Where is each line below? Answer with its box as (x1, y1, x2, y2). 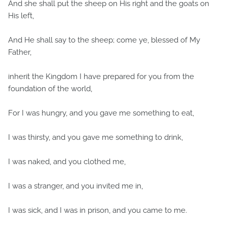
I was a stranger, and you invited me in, (8, 181, 143, 191)
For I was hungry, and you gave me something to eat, (8, 108, 194, 118)
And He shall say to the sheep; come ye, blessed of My (8, 35, 200, 45)
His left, (8, 11, 34, 20)
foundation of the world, (8, 84, 92, 93)
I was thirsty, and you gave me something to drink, (8, 133, 183, 142)
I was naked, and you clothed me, (8, 157, 126, 166)
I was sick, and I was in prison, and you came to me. (8, 206, 187, 215)
